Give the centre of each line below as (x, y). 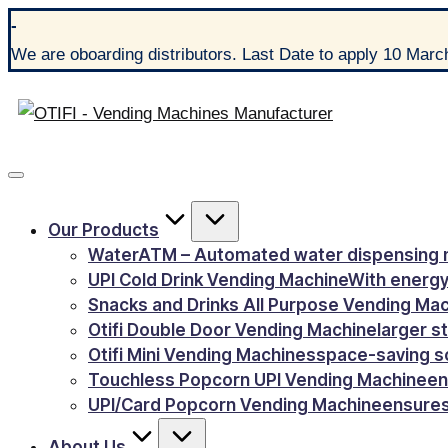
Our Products (103, 230)
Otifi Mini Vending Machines (202, 355)
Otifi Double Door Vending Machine (232, 330)
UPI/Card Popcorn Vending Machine (235, 405)
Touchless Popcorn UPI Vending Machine (257, 380)
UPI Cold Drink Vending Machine (218, 280)
